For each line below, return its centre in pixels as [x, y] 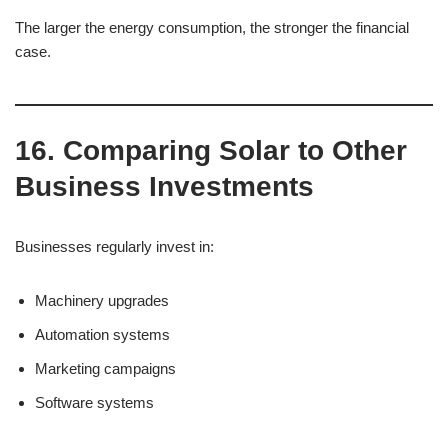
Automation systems [102, 334]
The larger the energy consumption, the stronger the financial [212, 27]
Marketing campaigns [105, 368]
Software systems [94, 402]
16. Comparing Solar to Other [211, 150]
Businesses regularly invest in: [114, 246]
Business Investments [164, 186]
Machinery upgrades [102, 300]
